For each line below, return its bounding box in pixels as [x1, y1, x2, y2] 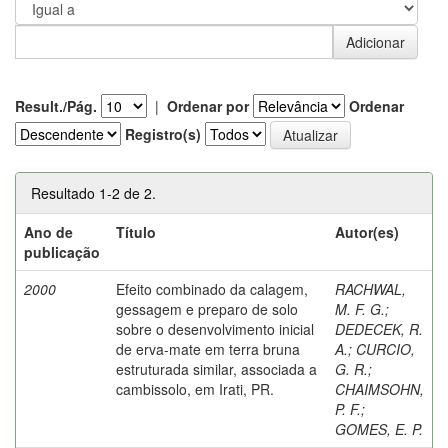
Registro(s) [125, 123, 201, 144]
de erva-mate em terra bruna [116, 338, 300, 359]
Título [116, 221, 156, 242]
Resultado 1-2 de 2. [31, 182, 156, 203]
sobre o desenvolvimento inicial [116, 318, 314, 339]
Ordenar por [167, 95, 249, 116]
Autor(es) [335, 221, 399, 242]
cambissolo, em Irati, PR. [116, 378, 274, 399]
